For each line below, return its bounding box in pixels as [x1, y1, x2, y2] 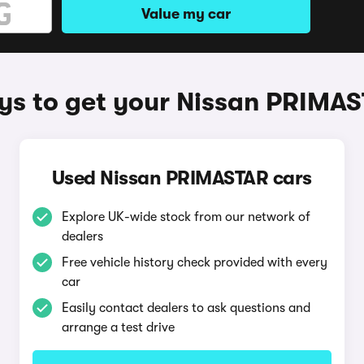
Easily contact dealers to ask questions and [61, 301, 310, 315]
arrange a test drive [61, 320, 175, 335]
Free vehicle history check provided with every [61, 255, 327, 270]
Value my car [141, 6, 231, 22]
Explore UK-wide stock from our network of [61, 210, 310, 224]
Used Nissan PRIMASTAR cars [51, 167, 312, 189]
